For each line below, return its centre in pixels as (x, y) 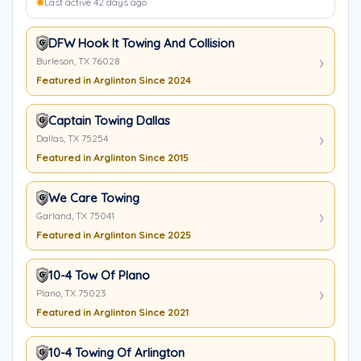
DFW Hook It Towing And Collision (141, 43)
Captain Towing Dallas (109, 120)
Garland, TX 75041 (75, 216)
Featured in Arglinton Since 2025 (114, 235)
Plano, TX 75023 (71, 293)
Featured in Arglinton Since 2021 (112, 312)
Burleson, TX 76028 (78, 61)
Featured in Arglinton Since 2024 (114, 80)
